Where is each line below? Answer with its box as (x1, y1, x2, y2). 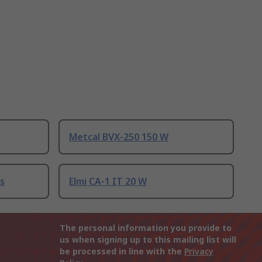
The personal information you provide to (60, 222, 232, 234)
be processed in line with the (60, 246, 184, 257)
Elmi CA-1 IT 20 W (69, 175, 147, 188)
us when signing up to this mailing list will (60, 234, 236, 246)
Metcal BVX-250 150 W (69, 130, 168, 144)
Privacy (184, 246, 213, 257)
